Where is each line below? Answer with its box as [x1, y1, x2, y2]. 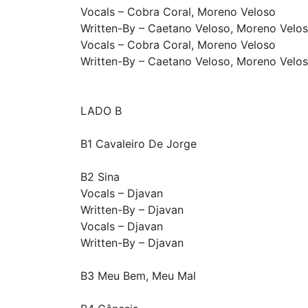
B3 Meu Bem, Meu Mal [80, 269, 196, 283]
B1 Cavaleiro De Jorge [80, 137, 197, 151]
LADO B [80, 104, 122, 118]
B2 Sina [80, 170, 120, 184]
